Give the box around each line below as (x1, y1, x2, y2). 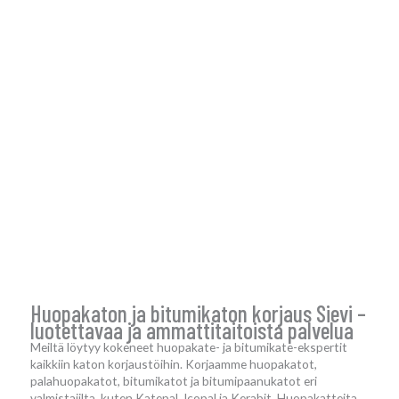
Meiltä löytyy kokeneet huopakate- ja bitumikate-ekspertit (30, 339, 347, 355)
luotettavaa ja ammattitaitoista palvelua (30, 316, 354, 345)
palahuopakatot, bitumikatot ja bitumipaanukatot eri (30, 373, 317, 389)
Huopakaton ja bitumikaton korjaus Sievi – (30, 299, 366, 328)
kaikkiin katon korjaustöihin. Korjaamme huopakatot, (30, 356, 317, 372)
